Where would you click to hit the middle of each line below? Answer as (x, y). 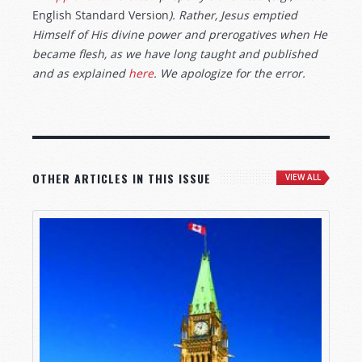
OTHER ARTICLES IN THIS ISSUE (122, 178)
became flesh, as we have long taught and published (175, 54)
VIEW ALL (303, 177)
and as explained (80, 73)
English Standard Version (101, 15)
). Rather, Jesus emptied (233, 15)
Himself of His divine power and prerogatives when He (180, 34)
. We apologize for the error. (229, 73)
